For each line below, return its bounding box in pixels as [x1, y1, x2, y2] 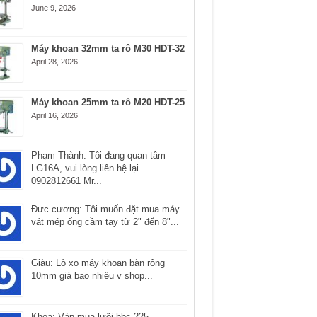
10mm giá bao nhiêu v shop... [30, 270, 153, 281]
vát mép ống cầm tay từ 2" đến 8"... [30, 217, 179, 227]
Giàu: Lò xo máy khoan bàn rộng [30, 258, 165, 268]
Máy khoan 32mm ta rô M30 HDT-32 [30, 43, 185, 54]
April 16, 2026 [30, 111, 78, 120]
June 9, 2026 [30, 4, 76, 12]
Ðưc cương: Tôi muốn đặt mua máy [30, 204, 180, 214]
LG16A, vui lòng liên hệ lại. [30, 163, 142, 173]
